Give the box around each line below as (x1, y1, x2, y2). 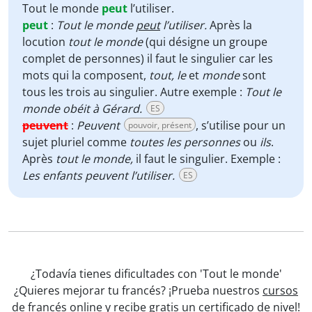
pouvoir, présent (128, 119, 192, 131)
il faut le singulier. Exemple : (133, 151, 281, 166)
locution (22, 34, 68, 49)
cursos (263, 283, 298, 298)
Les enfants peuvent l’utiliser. (22, 168, 175, 183)
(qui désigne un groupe (143, 34, 267, 49)
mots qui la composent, (22, 68, 149, 83)
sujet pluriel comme (22, 134, 130, 150)
